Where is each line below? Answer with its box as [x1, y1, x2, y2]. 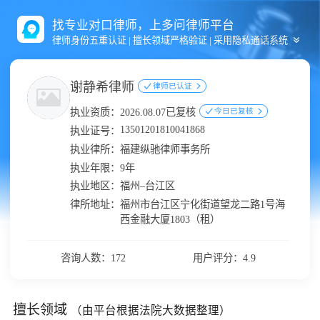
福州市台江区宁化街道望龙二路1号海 [119, 199, 285, 211]
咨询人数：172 [60, 252, 126, 264]
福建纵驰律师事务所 [119, 143, 210, 155]
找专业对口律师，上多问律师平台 [51, 17, 234, 32]
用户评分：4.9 [193, 252, 256, 264]
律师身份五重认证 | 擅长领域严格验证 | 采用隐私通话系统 [51, 34, 288, 46]
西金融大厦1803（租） [119, 214, 220, 226]
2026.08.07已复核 [119, 106, 196, 119]
